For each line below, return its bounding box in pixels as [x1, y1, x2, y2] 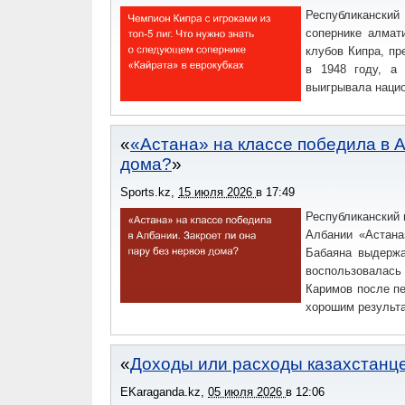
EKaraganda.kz [120, 385, 201, 399]
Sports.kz [120, 185, 171, 199]
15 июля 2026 [178, 185, 256, 199]
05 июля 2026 [208, 385, 286, 399]
